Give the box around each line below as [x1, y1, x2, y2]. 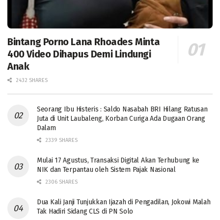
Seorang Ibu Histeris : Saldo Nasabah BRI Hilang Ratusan [37, 105, 208, 114]
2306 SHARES [44, 179, 78, 186]
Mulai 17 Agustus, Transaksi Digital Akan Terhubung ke [37, 156, 200, 165]
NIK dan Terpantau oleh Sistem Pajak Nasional [37, 165, 176, 174]
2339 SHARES [44, 137, 78, 144]
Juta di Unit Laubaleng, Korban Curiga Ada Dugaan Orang [37, 114, 205, 123]
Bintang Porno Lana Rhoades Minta [7, 36, 160, 48]
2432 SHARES [14, 77, 48, 84]
